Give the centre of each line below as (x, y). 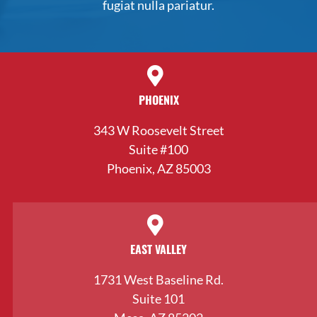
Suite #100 (158, 150)
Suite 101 (158, 299)
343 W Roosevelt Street (158, 131)
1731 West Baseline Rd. (158, 280)
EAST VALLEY (158, 249)
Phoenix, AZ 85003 (158, 169)
